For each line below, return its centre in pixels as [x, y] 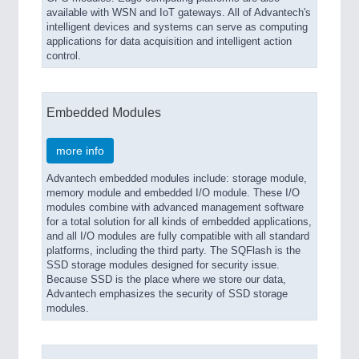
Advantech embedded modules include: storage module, [177, 179]
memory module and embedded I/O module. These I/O [173, 193]
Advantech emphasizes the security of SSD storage [167, 294]
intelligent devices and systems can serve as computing [177, 27]
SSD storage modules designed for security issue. [163, 265]
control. [64, 56]
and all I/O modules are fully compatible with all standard [178, 236]
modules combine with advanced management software [175, 208]
